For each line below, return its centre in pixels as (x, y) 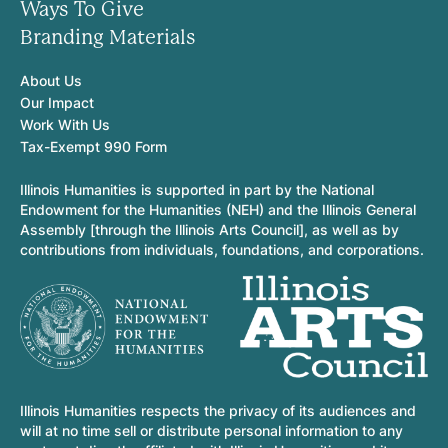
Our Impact (57, 102)
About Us (51, 80)
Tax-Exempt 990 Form (93, 146)
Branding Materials (108, 37)
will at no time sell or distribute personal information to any (211, 431)
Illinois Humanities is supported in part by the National (197, 189)
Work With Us (65, 124)
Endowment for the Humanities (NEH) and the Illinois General (218, 209)
